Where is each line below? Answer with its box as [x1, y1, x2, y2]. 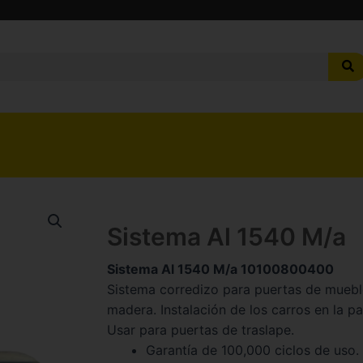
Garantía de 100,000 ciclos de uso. [146, 342, 359, 359]
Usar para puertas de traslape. [107, 322, 294, 339]
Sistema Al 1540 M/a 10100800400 [107, 261, 334, 278]
